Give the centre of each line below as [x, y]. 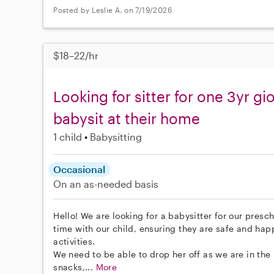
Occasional [80, 169]
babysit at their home [127, 118]
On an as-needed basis [106, 183]
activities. [74, 241]
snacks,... [75, 267]
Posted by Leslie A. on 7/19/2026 [113, 10]
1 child [68, 136]
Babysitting [116, 136]
